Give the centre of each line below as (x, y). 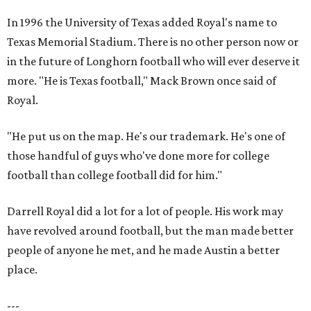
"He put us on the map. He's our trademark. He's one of (146, 136)
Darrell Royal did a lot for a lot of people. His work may (145, 211)
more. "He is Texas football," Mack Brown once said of (142, 81)
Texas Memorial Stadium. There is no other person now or (153, 42)
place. (22, 269)
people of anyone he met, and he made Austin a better (143, 250)
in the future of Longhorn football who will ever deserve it (153, 61)
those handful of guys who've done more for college (138, 155)
